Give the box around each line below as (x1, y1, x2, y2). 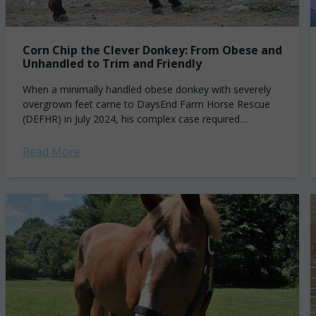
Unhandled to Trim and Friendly (23, 56, 202, 71)
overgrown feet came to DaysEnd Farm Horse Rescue (23, 97, 270, 111)
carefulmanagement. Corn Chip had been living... (23, 127, 241, 140)
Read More (23, 144, 80, 159)
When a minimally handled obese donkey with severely (23, 83, 271, 96)
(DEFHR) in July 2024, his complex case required (23, 112, 240, 126)
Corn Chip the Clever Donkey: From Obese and (23, 42, 282, 58)
